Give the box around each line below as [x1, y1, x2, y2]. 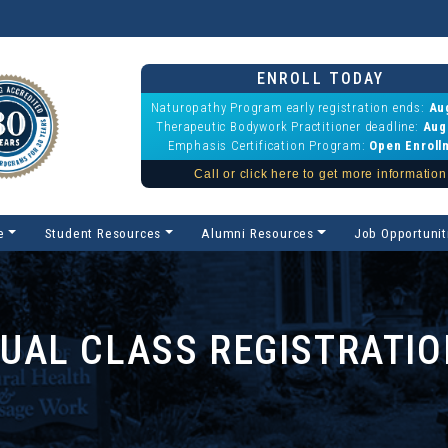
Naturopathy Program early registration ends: [150, 100, 429, 115]
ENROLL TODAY [257, 69, 385, 88]
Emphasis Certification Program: [167, 138, 370, 153]
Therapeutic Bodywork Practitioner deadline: [156, 119, 423, 134]
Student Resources [44, 225, 162, 241]
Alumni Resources [201, 225, 314, 241]
